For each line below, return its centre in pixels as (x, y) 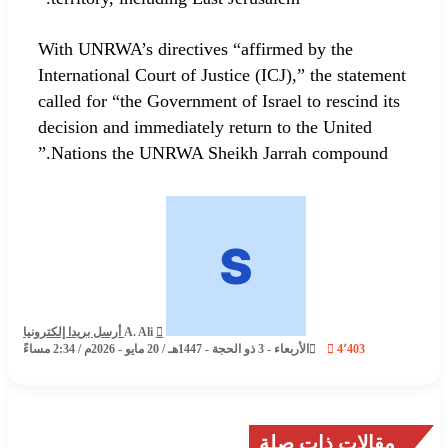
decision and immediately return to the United (208, 126)
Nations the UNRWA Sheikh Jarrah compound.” (222, 152)
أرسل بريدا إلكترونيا (75, 331)
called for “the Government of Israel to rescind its (222, 100)
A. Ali (141, 331)
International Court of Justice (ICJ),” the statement (225, 74)
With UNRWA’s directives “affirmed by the (198, 48)
